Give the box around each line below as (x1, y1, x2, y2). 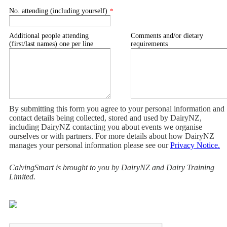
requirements (131, 40, 168, 48)
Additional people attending (9, 32, 89, 40)
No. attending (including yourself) (9, 7, 107, 15)
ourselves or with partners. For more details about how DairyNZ (9, 132, 214, 140)
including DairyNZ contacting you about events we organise (9, 123, 202, 131)
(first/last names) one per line (9, 40, 93, 48)
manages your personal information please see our (9, 141, 170, 149)
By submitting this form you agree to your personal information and (9, 104, 224, 113)
